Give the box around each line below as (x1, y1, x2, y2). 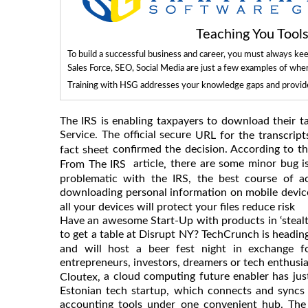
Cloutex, (60, 271, 100, 283)
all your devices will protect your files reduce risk (60, 201, 295, 212)
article (129, 158, 164, 170)
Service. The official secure (60, 129, 196, 140)
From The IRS (60, 159, 130, 170)
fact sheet (60, 144, 109, 155)
